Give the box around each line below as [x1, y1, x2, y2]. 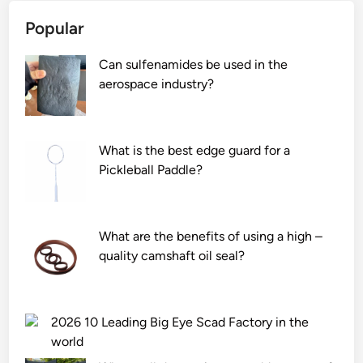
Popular [25, 18, 85, 38]
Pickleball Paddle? [99, 162, 203, 177]
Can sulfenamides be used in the [99, 57, 288, 72]
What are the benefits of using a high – [99, 228, 323, 244]
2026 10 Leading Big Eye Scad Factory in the [51, 314, 310, 330]
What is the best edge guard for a [99, 143, 291, 158]
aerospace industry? [99, 76, 215, 92]
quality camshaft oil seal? [99, 248, 246, 263]
